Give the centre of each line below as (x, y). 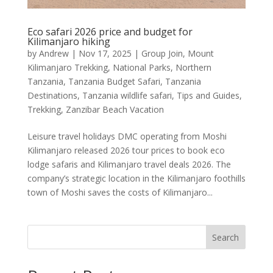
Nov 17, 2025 (105, 54)
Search (226, 238)
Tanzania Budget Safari (114, 82)
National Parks (141, 68)
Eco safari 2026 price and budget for (110, 32)
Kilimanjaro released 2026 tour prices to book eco (126, 151)
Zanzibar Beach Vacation (115, 110)
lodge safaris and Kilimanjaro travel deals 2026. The (129, 165)
